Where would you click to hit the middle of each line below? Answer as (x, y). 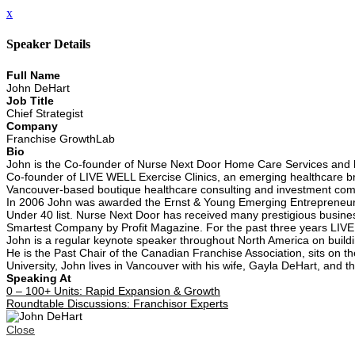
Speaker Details (48, 44)
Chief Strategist (45, 113)
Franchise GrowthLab (61, 138)
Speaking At (39, 278)
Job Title (30, 100)
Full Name (33, 75)
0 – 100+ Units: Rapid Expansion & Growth (113, 290)
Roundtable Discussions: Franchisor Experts (117, 303)
